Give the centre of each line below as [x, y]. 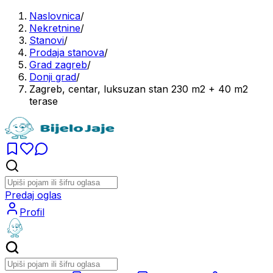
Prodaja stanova [67, 52]
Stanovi [47, 40]
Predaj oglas [33, 195]
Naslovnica [55, 16]
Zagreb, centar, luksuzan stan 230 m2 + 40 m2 [139, 89]
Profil [32, 212]
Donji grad [53, 77]
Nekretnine [55, 28]
